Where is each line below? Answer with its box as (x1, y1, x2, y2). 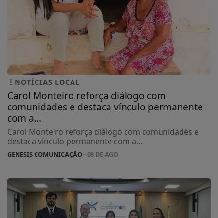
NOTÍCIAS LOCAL (15, 77, 80, 87)
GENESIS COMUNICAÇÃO (7, 149, 82, 159)
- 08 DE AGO (82, 149, 118, 159)
